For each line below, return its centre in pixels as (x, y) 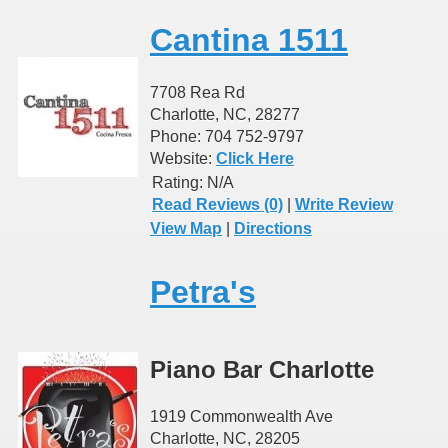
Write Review (344, 205)
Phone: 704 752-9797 (227, 137)
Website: (183, 159)
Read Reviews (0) (217, 205)
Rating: (177, 183)
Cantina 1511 (249, 39)
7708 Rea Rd (197, 93)
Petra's (203, 291)
